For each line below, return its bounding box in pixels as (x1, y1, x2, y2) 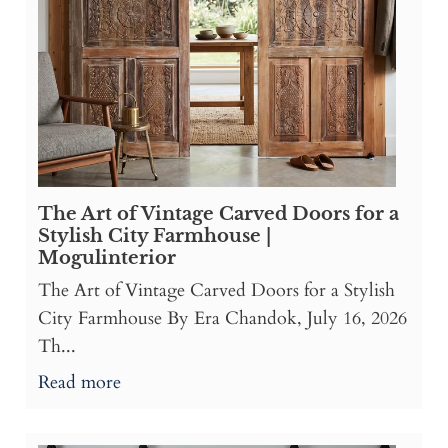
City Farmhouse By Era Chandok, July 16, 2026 (38, 306, 407, 332)
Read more (38, 370, 121, 396)
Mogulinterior (38, 247, 176, 270)
